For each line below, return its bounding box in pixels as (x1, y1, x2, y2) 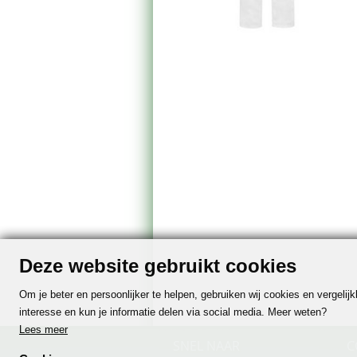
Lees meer (19, 324, 68, 336)
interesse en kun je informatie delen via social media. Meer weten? (19, 306, 327, 319)
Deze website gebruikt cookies (19, 255, 296, 277)
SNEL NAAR (173, 337, 240, 355)
